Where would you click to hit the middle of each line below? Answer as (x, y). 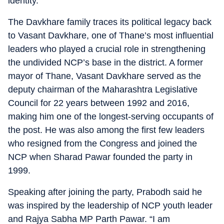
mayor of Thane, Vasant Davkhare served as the (104, 76)
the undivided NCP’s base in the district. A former (105, 62)
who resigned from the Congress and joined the (102, 143)
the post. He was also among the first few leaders (106, 130)
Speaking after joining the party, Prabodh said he (105, 192)
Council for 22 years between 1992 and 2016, (99, 103)
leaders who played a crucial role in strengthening (107, 49)
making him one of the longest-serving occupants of (111, 116)
